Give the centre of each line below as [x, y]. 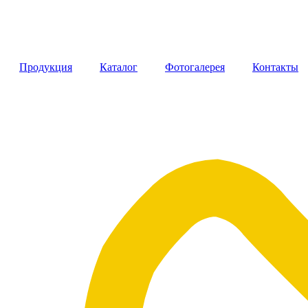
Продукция [46, 67]
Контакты [275, 67]
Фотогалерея [195, 67]
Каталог [119, 67]
